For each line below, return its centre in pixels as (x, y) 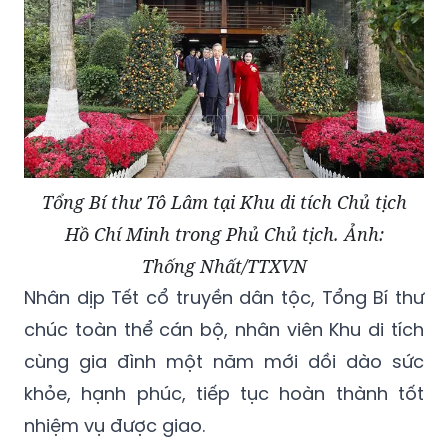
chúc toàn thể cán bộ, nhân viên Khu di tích (224, 330)
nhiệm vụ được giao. (114, 426)
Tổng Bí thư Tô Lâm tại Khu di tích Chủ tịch (224, 202)
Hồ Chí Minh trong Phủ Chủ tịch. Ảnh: (224, 234)
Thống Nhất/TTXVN (224, 266)
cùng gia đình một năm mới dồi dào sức (224, 362)
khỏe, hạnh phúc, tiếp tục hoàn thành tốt (224, 394)
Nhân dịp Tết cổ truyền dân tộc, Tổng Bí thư (224, 298)
